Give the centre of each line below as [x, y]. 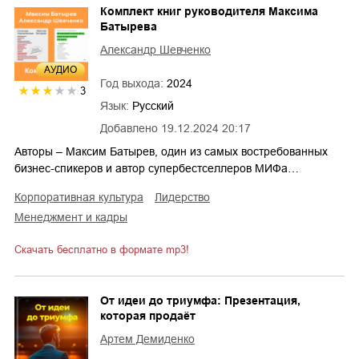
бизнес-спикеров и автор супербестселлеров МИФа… [157, 169]
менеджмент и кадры [76, 218]
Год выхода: [133, 84]
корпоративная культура [82, 198]
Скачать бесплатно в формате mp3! [102, 250]
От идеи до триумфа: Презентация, [200, 301]
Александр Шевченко [155, 50]
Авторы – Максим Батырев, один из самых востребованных [171, 152]
